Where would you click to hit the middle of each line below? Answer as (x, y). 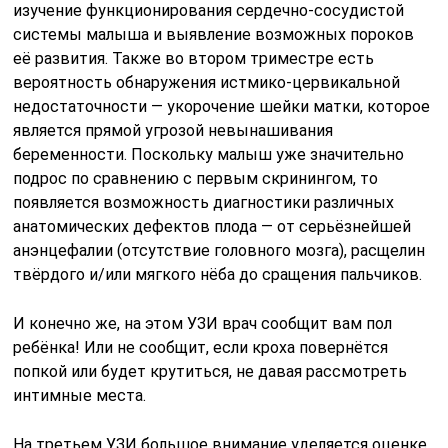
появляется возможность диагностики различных (204, 202)
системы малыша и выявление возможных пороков (214, 34)
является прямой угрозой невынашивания (173, 130)
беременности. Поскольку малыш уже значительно (209, 154)
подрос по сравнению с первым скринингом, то (196, 178)
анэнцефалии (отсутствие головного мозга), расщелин (219, 250)
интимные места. (80, 395)
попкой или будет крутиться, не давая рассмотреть (210, 371)
